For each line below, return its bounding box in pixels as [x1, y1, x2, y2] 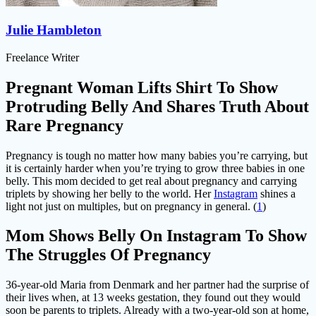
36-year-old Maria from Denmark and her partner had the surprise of [6, 279, 309, 291]
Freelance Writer [6, 51, 79, 63]
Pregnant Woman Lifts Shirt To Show [6, 78, 278, 97]
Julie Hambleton [6, 22, 102, 37]
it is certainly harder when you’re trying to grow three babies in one [6, 162, 305, 174]
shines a [257, 187, 296, 200]
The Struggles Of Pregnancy [6, 245, 211, 265]
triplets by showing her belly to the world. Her [6, 187, 214, 200]
